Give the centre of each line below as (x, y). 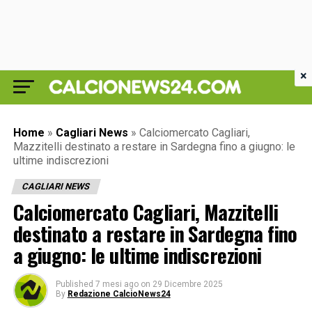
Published (74, 284)
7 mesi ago (117, 284)
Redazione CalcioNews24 (119, 294)
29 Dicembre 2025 (187, 284)
